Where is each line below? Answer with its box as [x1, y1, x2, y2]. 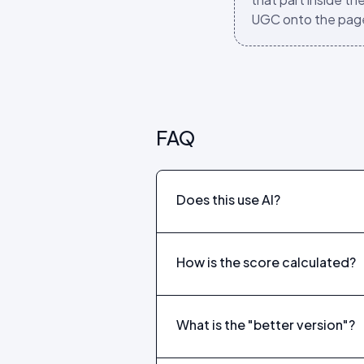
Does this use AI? [176, 191, 280, 208]
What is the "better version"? [176, 316, 355, 333]
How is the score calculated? [176, 253, 356, 271]
